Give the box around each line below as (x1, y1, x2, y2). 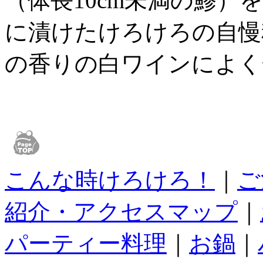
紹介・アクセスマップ (5, 198, 238, 224)
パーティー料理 (5, 230, 167, 256)
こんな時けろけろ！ (5, 167, 215, 193)
